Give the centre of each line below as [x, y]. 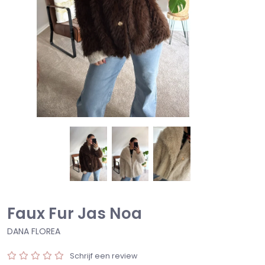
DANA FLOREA [34, 232]
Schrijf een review [104, 256]
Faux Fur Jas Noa [75, 214]
